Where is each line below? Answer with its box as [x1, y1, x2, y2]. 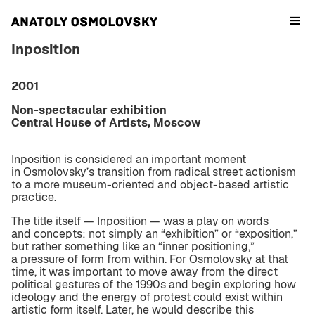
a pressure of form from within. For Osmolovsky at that [11, 252, 288, 266]
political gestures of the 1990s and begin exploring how [11, 277, 296, 292]
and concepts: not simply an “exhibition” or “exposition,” [11, 226, 297, 241]
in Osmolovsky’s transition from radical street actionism [11, 165, 296, 179]
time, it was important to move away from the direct [11, 264, 278, 279]
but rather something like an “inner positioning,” [11, 239, 255, 254]
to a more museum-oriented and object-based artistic [11, 177, 289, 192]
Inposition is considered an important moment [11, 152, 246, 167]
